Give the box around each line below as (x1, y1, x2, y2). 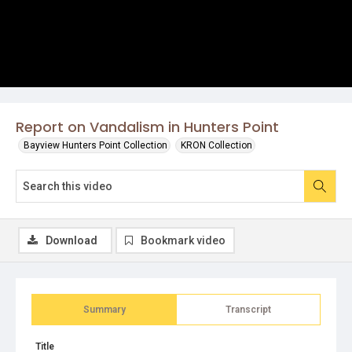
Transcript (225, 304, 271, 315)
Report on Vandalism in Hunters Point (16, 117, 279, 137)
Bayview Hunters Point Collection (24, 140, 167, 151)
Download (46, 234, 97, 247)
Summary (82, 304, 126, 315)
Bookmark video (141, 234, 225, 247)
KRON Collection (181, 140, 252, 151)
